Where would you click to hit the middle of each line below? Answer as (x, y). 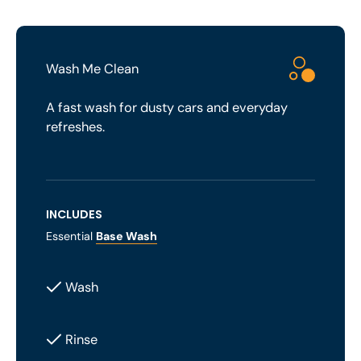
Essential (71, 236)
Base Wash (127, 236)
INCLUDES (75, 214)
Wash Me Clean (93, 68)
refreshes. (76, 127)
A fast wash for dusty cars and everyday (167, 108)
